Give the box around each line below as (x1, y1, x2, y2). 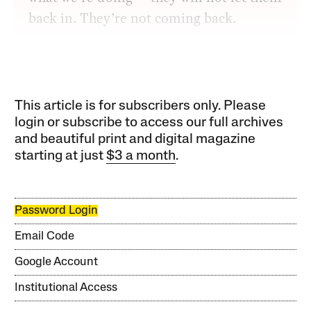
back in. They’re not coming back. (28, 8, 237, 28)
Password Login (15, 205, 99, 217)
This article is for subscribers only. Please (15, 99, 267, 114)
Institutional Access (15, 282, 118, 294)
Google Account (15, 256, 99, 269)
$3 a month (106, 149, 176, 164)
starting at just (15, 149, 107, 164)
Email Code (15, 230, 75, 243)
